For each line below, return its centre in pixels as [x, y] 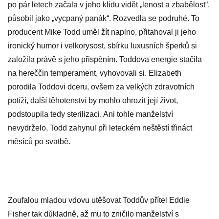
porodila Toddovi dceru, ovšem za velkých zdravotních [101, 87]
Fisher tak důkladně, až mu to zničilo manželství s [93, 214]
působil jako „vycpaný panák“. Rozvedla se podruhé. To [104, 18]
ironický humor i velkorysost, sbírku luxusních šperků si [102, 46]
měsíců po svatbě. [39, 142]
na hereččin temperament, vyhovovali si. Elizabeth [95, 73]
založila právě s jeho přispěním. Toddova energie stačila [105, 59]
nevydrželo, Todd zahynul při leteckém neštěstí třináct [100, 128]
